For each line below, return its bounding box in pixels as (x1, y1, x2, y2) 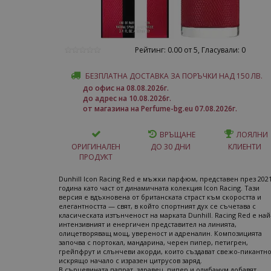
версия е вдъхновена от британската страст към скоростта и (59, 192, 261, 201)
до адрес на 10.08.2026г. (83, 93, 171, 103)
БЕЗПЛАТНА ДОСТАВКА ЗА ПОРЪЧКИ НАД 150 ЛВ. (85, 71, 263, 81)
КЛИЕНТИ (228, 142, 261, 152)
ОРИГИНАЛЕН (71, 142, 120, 152)
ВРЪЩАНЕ (160, 129, 195, 140)
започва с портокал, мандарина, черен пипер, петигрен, (59, 238, 248, 247)
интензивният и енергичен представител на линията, (59, 220, 237, 229)
